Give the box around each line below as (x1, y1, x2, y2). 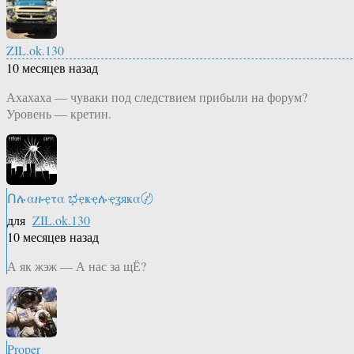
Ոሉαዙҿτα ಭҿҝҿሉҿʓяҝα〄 (7, 190, 153, 207)
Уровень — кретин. (6, 105, 111, 122)
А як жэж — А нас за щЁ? (7, 258, 146, 275)
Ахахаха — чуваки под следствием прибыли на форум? (6, 88, 307, 106)
